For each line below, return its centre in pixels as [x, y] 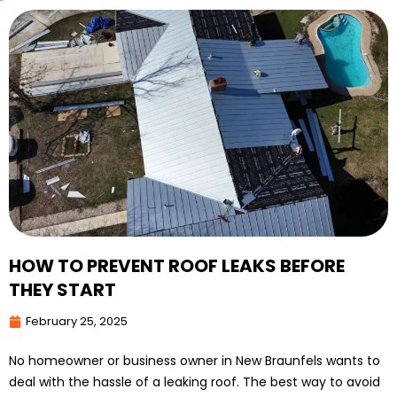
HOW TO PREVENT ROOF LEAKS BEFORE [177, 265]
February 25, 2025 [77, 321]
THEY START [62, 289]
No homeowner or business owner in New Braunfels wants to [195, 360]
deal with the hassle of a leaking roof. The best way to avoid [195, 381]
